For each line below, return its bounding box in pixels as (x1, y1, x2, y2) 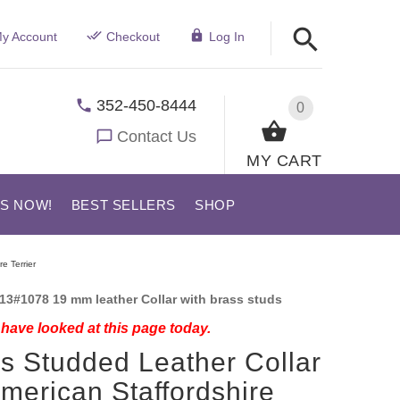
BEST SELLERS (71, 197, 176, 212)
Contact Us (117, 127, 197, 146)
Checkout (105, 29, 160, 44)
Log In (208, 29, 245, 44)
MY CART (246, 151, 322, 170)
